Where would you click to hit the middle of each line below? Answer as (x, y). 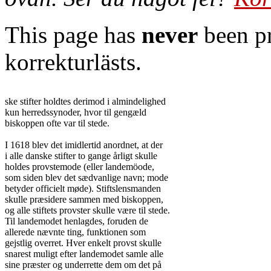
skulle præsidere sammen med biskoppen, (84, 199)
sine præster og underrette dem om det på (83, 265)
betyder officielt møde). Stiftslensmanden (83, 188)
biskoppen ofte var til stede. (57, 123)
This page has (73, 35)
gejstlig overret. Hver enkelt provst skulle (83, 243)
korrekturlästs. (73, 62)
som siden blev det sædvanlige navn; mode (87, 178)
